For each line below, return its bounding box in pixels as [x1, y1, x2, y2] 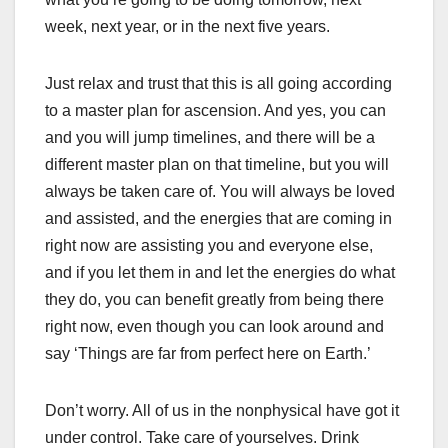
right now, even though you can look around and [45, 317, 384, 335]
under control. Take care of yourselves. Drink [45, 428, 359, 446]
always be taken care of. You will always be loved [45, 182, 395, 200]
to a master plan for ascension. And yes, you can [45, 101, 386, 119]
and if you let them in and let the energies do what [45, 263, 395, 281]
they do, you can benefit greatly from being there [45, 290, 384, 308]
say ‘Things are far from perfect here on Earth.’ [45, 344, 371, 362]
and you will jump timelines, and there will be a [45, 128, 375, 146]
